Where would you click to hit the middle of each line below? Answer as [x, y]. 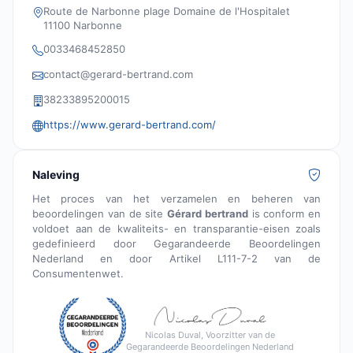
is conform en [284, 214]
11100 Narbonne [83, 26]
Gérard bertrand [208, 214]
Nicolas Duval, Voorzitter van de [210, 334]
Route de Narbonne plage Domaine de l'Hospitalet [167, 11]
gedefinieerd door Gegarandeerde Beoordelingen [176, 244]
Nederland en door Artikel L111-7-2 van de [176, 259]
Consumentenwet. [78, 274]
